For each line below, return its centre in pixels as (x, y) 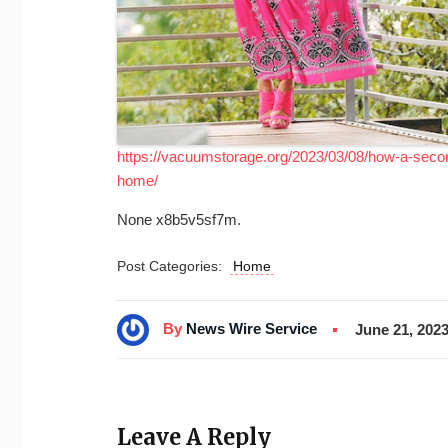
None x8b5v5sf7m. (179, 219)
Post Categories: (173, 265)
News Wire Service (251, 329)
